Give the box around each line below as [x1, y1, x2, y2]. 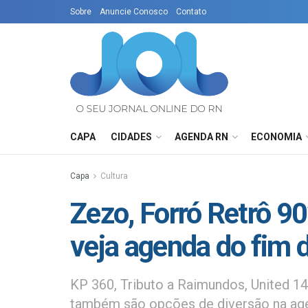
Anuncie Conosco [100, 7, 168, 16]
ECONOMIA [251, 131, 302, 142]
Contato [176, 7, 206, 16]
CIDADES [111, 131, 152, 142]
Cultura [100, 171, 128, 181]
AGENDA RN [175, 131, 228, 142]
